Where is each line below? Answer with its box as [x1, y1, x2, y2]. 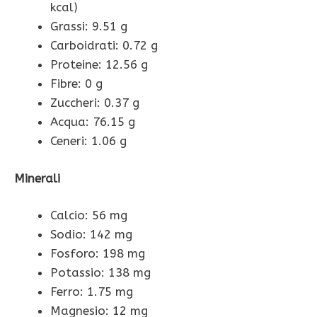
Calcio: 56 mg [50, 208, 127, 223]
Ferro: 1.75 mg [50, 284, 133, 299]
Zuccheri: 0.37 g [50, 96, 139, 110]
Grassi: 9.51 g [50, 19, 127, 34]
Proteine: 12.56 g [50, 57, 148, 72]
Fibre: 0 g [50, 76, 103, 91]
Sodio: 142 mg [50, 227, 132, 242]
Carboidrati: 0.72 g [50, 38, 158, 53]
